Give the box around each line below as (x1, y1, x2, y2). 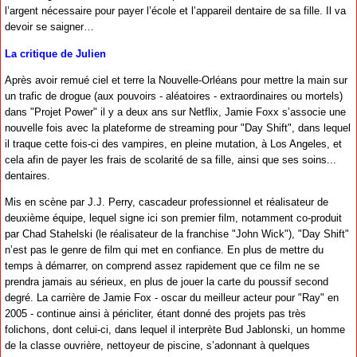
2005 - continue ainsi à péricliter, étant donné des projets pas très (5, 308, 306, 320)
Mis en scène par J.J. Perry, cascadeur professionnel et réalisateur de (5, 196, 328, 209)
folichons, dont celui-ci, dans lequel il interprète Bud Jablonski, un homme (5, 324, 345, 336)
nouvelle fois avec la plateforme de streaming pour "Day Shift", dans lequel (5, 121, 351, 134)
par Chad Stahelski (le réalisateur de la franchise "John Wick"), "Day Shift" (5, 228, 349, 241)
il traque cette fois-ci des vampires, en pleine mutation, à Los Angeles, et (5, 137, 342, 150)
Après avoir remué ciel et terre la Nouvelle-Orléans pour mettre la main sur (5, 73, 347, 86)
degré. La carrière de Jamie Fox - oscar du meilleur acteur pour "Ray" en (5, 292, 339, 304)
